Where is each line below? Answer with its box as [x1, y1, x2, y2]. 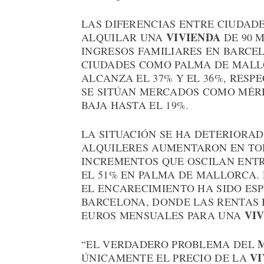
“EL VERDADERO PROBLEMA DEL [81, 237, 258, 252]
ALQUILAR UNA [81, 30, 166, 45]
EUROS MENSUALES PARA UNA [81, 208, 245, 223]
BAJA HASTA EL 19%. [81, 98, 189, 113]
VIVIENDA [166, 29, 221, 45]
